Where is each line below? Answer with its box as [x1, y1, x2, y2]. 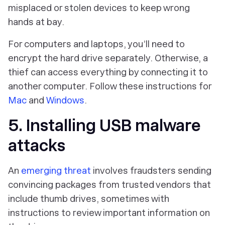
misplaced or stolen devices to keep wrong [8, 3, 190, 13]
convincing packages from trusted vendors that [8, 179, 211, 190]
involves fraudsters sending [91, 165, 211, 176]
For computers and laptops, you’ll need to [8, 39, 185, 49]
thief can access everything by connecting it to [8, 67, 208, 77]
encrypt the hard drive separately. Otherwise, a [8, 53, 208, 63]
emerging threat [21, 165, 91, 176]
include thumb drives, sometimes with [8, 193, 169, 204]
